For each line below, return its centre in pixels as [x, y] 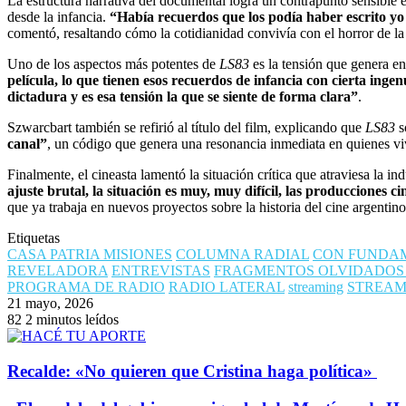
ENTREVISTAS [161, 271]
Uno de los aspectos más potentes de [113, 64]
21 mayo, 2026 [50, 304]
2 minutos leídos [72, 320]
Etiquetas [34, 238]
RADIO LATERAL [227, 287]
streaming [316, 287]
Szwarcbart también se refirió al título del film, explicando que [186, 128]
